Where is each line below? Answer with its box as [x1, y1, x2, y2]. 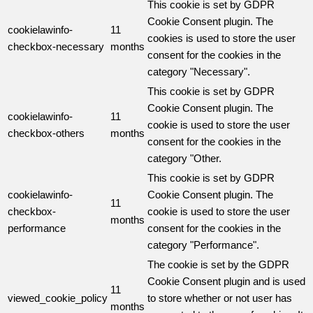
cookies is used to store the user [147, 31, 296, 44]
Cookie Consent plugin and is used [147, 275, 305, 287]
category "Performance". [147, 238, 259, 251]
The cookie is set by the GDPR [147, 258, 289, 270]
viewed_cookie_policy [8, 291, 108, 304]
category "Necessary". [147, 65, 250, 78]
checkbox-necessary [8, 40, 104, 52]
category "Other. [147, 152, 221, 164]
